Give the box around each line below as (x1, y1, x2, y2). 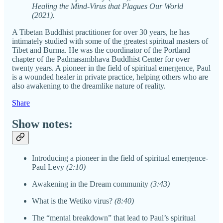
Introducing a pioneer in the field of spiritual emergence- (32, 154, 208, 163)
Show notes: (12, 117, 73, 130)
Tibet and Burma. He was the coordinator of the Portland (12, 45, 190, 54)
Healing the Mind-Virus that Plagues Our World (32, 1, 183, 10)
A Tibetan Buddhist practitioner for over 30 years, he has (12, 27, 190, 36)
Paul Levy (32, 163, 66, 172)
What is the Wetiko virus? (32, 197, 112, 206)
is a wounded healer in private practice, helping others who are (12, 72, 208, 81)
